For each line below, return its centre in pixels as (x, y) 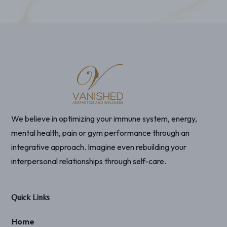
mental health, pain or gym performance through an (101, 133)
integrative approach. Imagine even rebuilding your (99, 147)
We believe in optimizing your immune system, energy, (104, 118)
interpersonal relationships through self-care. (89, 161)
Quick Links (31, 197)
